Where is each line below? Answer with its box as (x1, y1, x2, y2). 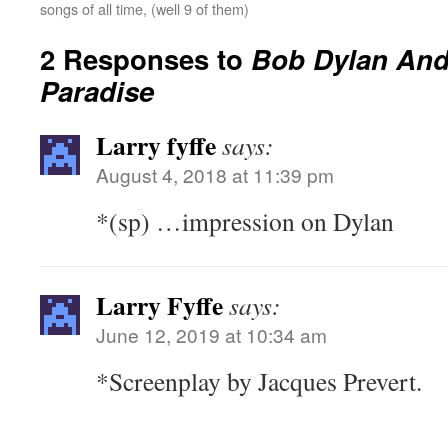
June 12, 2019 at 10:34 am (96, 321, 327, 348)
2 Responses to (40, 39, 251, 78)
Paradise (40, 71, 154, 110)
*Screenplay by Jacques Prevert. (96, 364, 422, 398)
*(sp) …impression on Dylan (96, 204, 394, 238)
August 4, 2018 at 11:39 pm (96, 161, 334, 188)
